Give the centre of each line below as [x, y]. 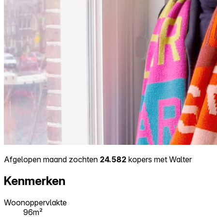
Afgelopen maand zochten [52, 159]
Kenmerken [35, 181]
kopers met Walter [159, 159]
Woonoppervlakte [35, 202]
